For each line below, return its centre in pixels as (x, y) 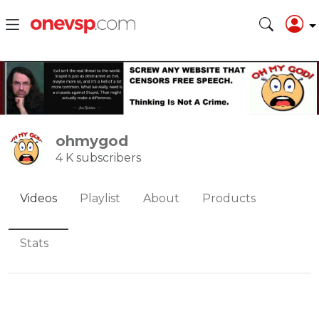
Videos (38, 198)
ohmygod (92, 141)
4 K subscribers (98, 157)
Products (229, 198)
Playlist (100, 198)
